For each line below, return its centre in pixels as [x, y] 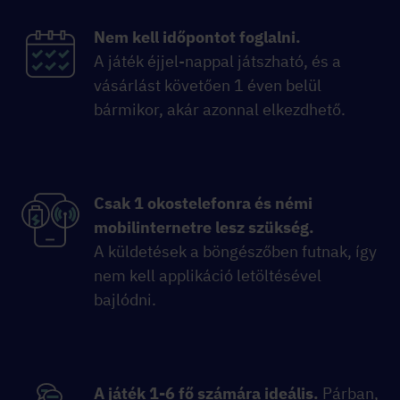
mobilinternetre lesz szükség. [204, 228]
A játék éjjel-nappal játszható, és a [217, 62]
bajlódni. [125, 300]
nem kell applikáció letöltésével [208, 276]
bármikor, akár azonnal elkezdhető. [220, 110]
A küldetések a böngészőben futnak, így [235, 252]
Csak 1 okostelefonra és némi [203, 204]
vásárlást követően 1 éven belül [208, 86]
